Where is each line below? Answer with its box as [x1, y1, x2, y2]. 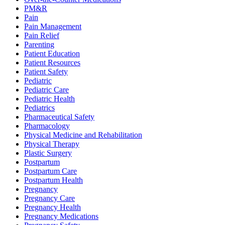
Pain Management [24, 22, 81, 31]
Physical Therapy [24, 140, 79, 149]
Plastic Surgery [24, 149, 72, 158]
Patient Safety [24, 67, 68, 76]
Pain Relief [24, 31, 59, 40]
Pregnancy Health [24, 203, 81, 212]
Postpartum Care [24, 167, 77, 176]
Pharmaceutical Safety [24, 113, 94, 122]
